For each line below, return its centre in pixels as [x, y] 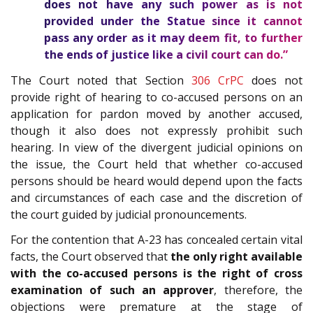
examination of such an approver [112, 290]
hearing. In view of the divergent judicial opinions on [156, 147]
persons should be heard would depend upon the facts [156, 181]
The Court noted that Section [101, 80]
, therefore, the [259, 290]
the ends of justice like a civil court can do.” [166, 55]
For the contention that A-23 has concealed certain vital [156, 240]
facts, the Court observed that [90, 257]
